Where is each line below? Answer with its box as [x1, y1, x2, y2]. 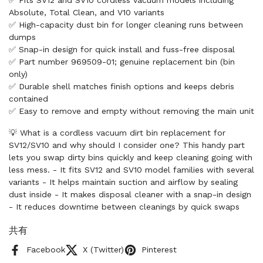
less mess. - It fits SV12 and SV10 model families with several [9, 165, 254, 174]
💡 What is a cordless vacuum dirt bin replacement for [9, 128, 225, 137]
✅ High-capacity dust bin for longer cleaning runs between [9, 20, 243, 29]
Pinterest [141, 245, 177, 254]
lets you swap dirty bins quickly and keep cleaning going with [9, 153, 252, 162]
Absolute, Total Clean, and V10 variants [9, 8, 164, 17]
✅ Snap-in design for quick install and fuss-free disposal [9, 45, 235, 54]
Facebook [26, 245, 65, 254]
